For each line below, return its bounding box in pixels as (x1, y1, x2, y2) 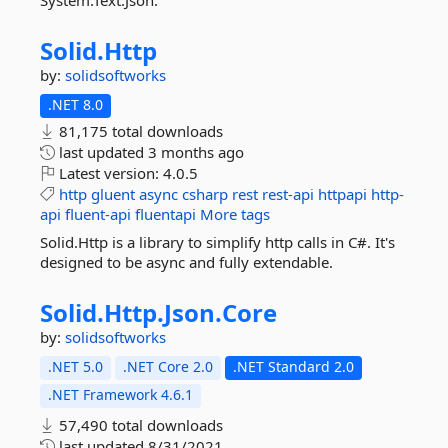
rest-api (262, 184, 314, 204)
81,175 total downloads (55, 121, 223, 141)
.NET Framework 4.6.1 (48, 385, 193, 404)
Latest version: (55, 163, 163, 183)
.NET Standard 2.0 (233, 357, 354, 376)
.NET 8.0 (48, 95, 103, 114)
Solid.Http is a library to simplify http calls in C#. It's (40, 232, 395, 252)
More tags (200, 204, 270, 224)
